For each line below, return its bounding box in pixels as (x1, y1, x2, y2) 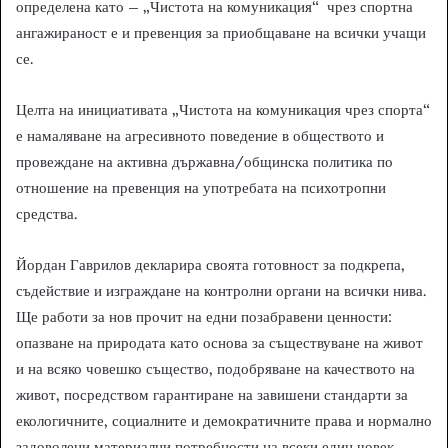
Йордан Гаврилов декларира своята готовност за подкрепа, (16, 254, 405, 274)
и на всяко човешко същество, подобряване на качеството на (16, 358, 415, 378)
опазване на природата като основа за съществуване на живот (16, 332, 423, 352)
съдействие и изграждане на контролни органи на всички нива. (16, 280, 427, 300)
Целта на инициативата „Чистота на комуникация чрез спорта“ (16, 99, 430, 119)
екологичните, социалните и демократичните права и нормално (16, 410, 432, 430)
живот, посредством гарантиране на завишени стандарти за (16, 384, 408, 404)
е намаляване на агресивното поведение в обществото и (16, 125, 384, 145)
